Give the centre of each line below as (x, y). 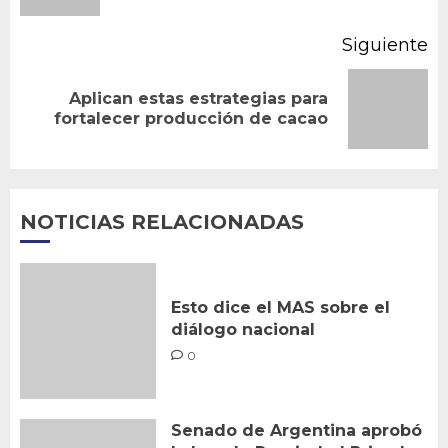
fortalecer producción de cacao (191, 118)
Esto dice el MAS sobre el (280, 307)
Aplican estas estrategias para (198, 98)
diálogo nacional (243, 329)
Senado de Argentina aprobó (296, 430)
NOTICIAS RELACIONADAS (162, 221)
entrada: (59, 130)
